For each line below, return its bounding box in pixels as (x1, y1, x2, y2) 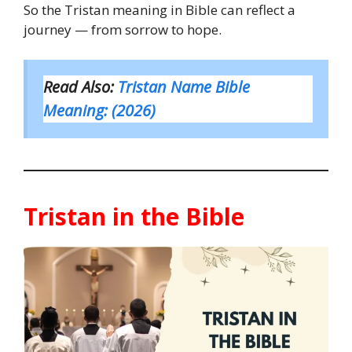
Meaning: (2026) (43, 99, 156, 121)
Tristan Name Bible (118, 75, 250, 97)
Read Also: (43, 75, 118, 97)
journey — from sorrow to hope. (24, 20, 222, 39)
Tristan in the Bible (24, 200, 244, 233)
